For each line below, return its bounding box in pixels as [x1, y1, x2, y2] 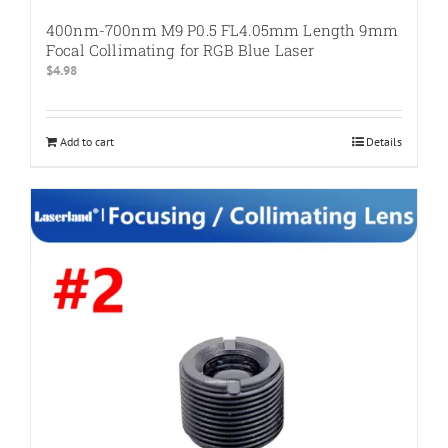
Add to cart [60, 133, 114, 149]
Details [366, 133, 402, 149]
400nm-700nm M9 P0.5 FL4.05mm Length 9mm [46, 19, 398, 40]
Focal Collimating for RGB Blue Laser [46, 39, 315, 60]
